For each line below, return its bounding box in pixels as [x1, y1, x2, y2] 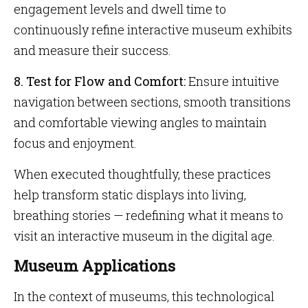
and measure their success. [14, 42, 171, 58]
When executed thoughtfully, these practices [14, 166, 271, 182]
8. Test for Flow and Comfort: [14, 73, 186, 89]
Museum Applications [14, 256, 179, 276]
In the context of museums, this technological [14, 288, 274, 305]
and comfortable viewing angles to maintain [14, 114, 267, 131]
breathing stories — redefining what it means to [14, 207, 283, 223]
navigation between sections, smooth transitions [14, 93, 291, 110]
